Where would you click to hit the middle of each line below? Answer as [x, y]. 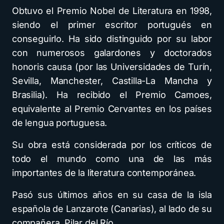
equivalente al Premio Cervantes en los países [112, 109]
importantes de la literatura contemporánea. [104, 173]
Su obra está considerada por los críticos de [112, 145]
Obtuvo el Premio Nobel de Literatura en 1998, [112, 11]
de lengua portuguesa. [60, 123]
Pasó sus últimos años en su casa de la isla [112, 195]
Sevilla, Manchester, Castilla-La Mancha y [112, 81]
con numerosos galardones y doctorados [112, 53]
